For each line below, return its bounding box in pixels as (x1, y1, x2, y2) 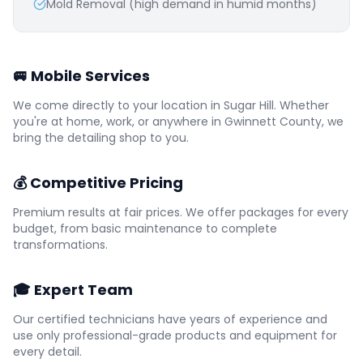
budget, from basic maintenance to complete (13, 220, 277, 237)
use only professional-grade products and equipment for (13, 327, 337, 344)
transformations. (13, 237, 108, 253)
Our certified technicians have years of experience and (13, 311, 327, 327)
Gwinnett (224, 113, 276, 130)
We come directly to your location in (13, 97, 224, 113)
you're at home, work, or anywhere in (13, 113, 224, 130)
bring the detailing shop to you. (13, 130, 189, 146)
